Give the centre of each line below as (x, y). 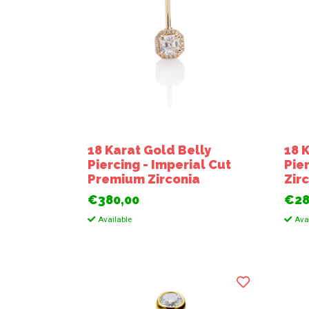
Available (114, 220)
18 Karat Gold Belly (150, 150)
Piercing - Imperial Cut (160, 164)
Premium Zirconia (144, 179)
